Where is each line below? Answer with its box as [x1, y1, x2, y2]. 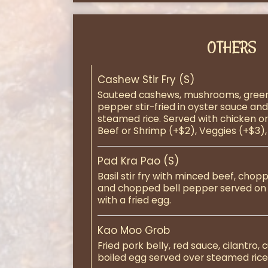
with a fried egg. [98, 194, 171, 206]
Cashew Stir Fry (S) [98, 72, 194, 87]
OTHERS [206, 37, 257, 57]
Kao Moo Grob [98, 223, 170, 237]
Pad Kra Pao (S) [98, 154, 179, 168]
